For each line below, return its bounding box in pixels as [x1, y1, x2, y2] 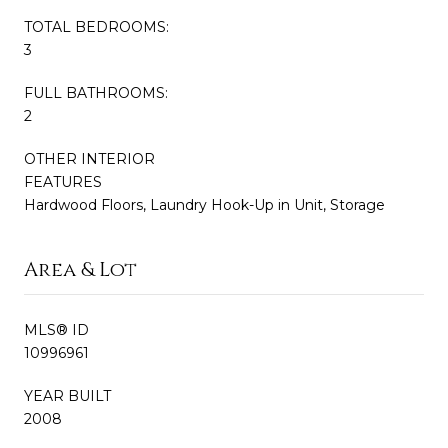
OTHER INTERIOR [24, 149, 155, 168]
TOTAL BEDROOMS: [24, 17, 169, 36]
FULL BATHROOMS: [24, 83, 168, 102]
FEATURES [24, 172, 102, 191]
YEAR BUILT [24, 386, 111, 405]
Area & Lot [24, 255, 137, 283]
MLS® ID [24, 320, 89, 339]
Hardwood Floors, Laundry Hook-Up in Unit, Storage [24, 195, 385, 214]
